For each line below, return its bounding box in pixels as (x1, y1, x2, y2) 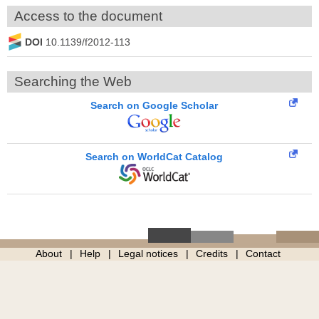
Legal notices (117, 248, 178, 260)
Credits (195, 248, 228, 260)
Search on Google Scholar (90, 100, 218, 111)
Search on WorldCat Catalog (85, 151, 223, 162)
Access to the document (14, 9, 162, 23)
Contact (245, 248, 281, 260)
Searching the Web (14, 74, 132, 89)
